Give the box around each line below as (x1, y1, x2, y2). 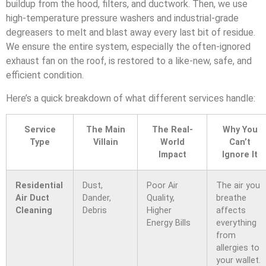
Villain (93, 137, 118, 148)
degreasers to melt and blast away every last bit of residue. (6, 27, 255, 39)
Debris (83, 205, 107, 216)
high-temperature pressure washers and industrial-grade (6, 12, 239, 24)
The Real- (151, 125, 193, 135)
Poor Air (147, 180, 178, 191)
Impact (158, 150, 186, 160)
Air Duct (15, 193, 49, 204)
